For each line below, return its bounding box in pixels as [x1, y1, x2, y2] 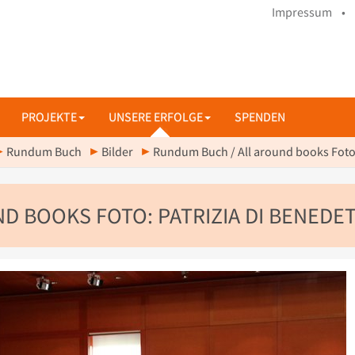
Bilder [101, 144, 133, 159]
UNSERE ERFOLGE [109, 109, 203, 124]
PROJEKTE [21, 109, 77, 124]
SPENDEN [235, 109, 285, 124]
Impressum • [272, 5, 345, 20]
